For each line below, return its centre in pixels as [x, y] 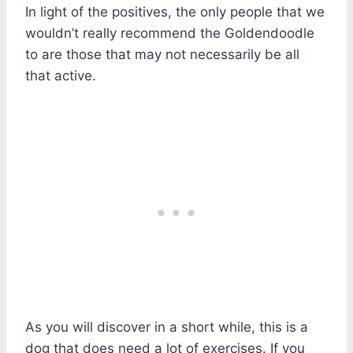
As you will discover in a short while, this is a [167, 327]
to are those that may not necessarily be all [162, 54]
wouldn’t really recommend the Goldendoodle [170, 33]
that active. [61, 75]
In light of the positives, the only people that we [175, 11]
